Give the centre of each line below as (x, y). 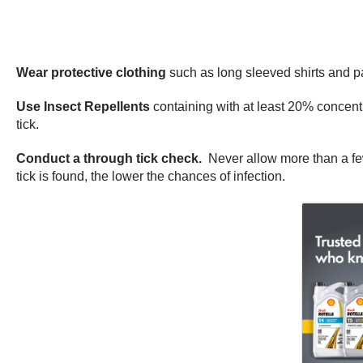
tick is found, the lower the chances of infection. (151, 177)
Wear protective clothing (91, 73)
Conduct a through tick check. (111, 159)
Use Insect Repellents (83, 107)
